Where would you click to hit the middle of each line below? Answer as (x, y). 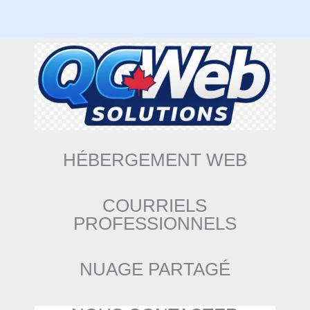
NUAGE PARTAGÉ (155, 269)
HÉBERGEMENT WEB (155, 159)
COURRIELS (155, 205)
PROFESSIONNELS (155, 223)
